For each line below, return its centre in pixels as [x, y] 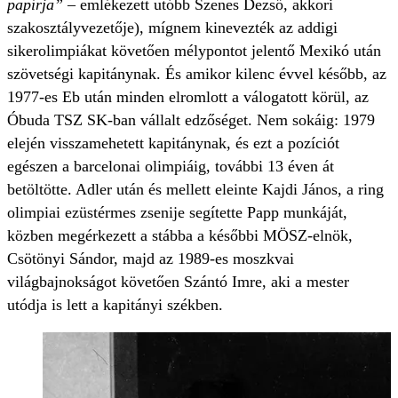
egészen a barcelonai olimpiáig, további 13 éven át [171, 167]
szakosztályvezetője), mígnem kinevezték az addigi [172, 28]
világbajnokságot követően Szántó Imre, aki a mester [178, 282]
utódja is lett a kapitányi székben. [115, 305]
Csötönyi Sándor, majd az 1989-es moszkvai [151, 259]
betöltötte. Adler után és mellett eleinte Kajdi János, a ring [195, 190]
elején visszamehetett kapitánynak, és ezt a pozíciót [173, 143]
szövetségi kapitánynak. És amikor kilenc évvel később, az [197, 74]
